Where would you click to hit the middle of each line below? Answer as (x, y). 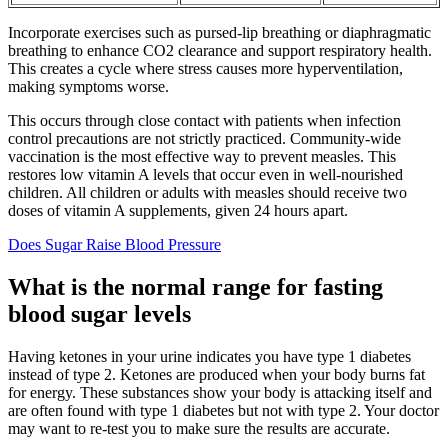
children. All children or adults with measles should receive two (207, 192)
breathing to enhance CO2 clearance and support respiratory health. (220, 50)
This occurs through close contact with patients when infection (204, 120)
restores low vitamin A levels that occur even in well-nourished (205, 174)
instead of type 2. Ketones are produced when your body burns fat (216, 374)
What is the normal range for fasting (195, 286)
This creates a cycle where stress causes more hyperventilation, (205, 68)
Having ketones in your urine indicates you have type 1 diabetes (209, 356)
